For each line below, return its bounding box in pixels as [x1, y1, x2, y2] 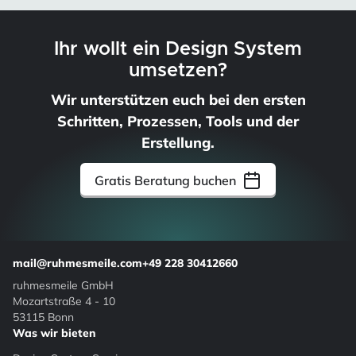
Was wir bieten [13, 325, 96, 339]
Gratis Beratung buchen [95, 172, 236, 188]
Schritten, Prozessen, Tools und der [57, 111, 299, 130]
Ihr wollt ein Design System [54, 40, 302, 60]
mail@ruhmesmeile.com [13, 255, 142, 269]
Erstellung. [141, 133, 215, 152]
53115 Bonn [13, 309, 74, 323]
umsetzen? [129, 61, 227, 81]
